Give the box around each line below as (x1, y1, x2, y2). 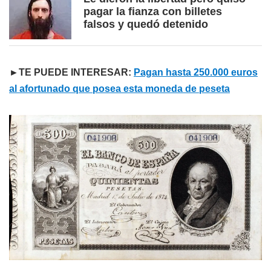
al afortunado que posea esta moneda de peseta (9, 83, 230, 94)
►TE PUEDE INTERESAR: (9, 67, 134, 78)
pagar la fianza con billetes (83, 5, 222, 18)
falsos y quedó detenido (83, 18, 208, 31)
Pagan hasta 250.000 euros (134, 67, 258, 78)
